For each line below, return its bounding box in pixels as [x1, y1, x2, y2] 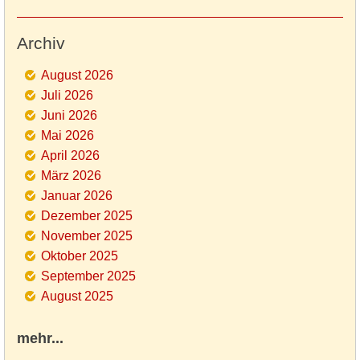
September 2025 [41, 269, 136, 284]
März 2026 [41, 169, 101, 183]
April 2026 [41, 149, 100, 163]
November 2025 [41, 229, 133, 243]
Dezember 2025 [41, 209, 133, 223]
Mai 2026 [41, 129, 94, 143]
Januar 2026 [41, 189, 112, 203]
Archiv [17, 34, 65, 53]
